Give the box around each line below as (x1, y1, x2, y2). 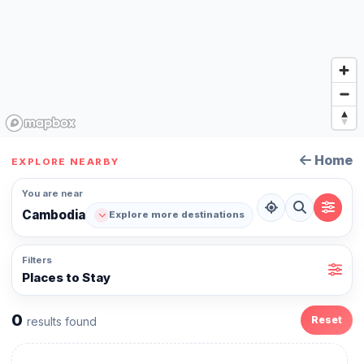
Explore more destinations (109, 209, 245, 221)
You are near (22, 187, 83, 199)
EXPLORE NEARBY (11, 155, 119, 167)
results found (27, 314, 97, 328)
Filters (22, 253, 52, 266)
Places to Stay (22, 269, 110, 285)
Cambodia (22, 206, 85, 223)
